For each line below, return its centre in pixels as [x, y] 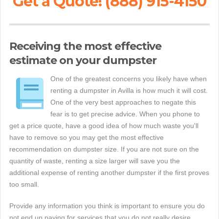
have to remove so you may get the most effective [87, 137]
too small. [24, 184]
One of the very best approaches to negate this [123, 102]
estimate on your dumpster [83, 60]
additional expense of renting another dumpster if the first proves [109, 173]
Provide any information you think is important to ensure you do [107, 206]
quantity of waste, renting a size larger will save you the [95, 161]
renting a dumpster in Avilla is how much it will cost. [129, 90]
